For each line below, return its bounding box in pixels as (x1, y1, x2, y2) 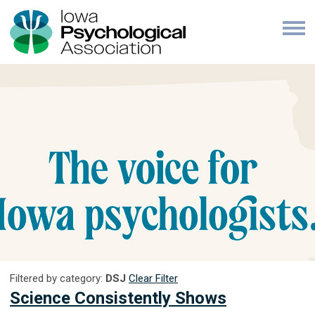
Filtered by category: (10, 271, 105, 285)
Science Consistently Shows (10, 288, 226, 308)
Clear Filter (129, 271, 178, 285)
